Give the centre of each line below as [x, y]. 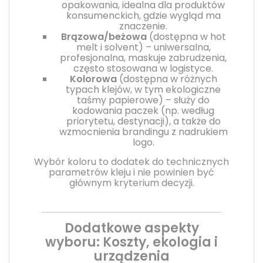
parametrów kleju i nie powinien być [131, 172]
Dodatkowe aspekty [131, 228]
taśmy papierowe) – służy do [143, 100]
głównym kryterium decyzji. [131, 183]
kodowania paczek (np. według [143, 110]
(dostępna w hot [186, 36]
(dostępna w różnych [167, 79]
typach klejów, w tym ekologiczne [143, 89]
